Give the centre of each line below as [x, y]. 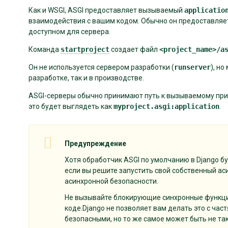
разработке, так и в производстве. [86, 78]
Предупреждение [95, 143]
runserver [192, 67]
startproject [85, 49]
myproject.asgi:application [166, 106]
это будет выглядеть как [71, 106]
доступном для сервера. [69, 31]
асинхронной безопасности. [111, 181]
